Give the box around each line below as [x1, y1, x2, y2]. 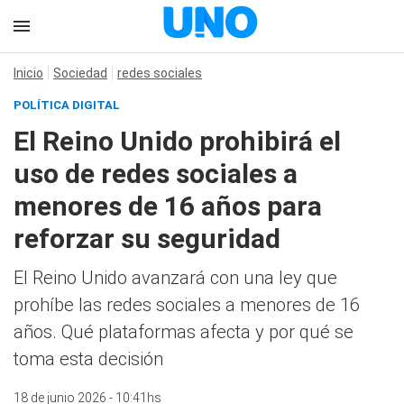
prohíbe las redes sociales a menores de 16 [14, 294, 360, 316]
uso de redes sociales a [14, 158, 298, 189]
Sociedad [53, 66, 107, 80]
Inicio [14, 66, 43, 80]
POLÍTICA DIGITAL [14, 98, 120, 112]
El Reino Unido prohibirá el [14, 125, 341, 157]
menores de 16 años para [14, 190, 322, 222]
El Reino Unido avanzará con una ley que [14, 267, 337, 289]
